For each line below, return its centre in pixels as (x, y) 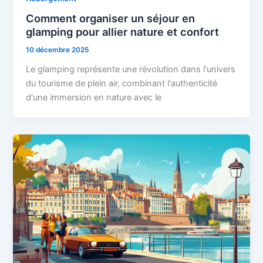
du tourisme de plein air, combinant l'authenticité (122, 84)
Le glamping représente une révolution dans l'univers (131, 70)
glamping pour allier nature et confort (123, 32)
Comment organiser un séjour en (111, 18)
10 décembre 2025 (58, 50)
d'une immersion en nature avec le (94, 98)
